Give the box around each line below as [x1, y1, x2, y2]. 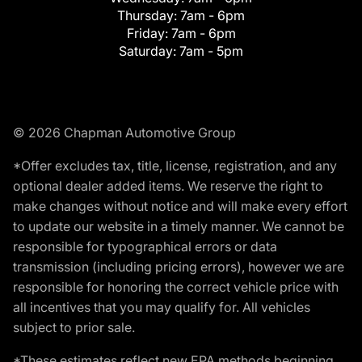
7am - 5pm [179, 43, 243, 60]
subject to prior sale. [13, 319, 135, 336]
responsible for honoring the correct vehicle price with [13, 279, 339, 296]
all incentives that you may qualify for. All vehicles [13, 299, 310, 316]
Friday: [126, 25, 171, 42]
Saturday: [119, 43, 179, 60]
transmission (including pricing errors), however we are [13, 259, 344, 276]
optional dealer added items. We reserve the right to [13, 178, 323, 195]
